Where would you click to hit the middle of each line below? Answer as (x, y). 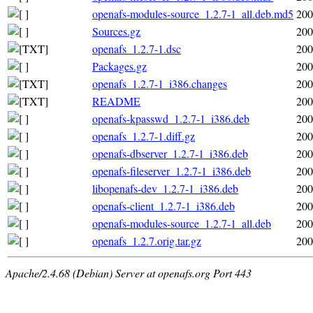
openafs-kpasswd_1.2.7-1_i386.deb (171, 118)
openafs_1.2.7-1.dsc (137, 48)
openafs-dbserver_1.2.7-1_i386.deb (170, 153)
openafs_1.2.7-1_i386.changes (160, 83)
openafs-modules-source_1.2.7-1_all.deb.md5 (193, 13)
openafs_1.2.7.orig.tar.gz (147, 240)
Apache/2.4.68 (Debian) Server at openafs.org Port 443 (129, 272)
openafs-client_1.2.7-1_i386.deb (163, 205)
